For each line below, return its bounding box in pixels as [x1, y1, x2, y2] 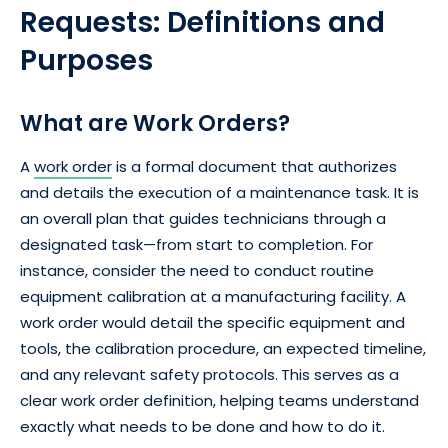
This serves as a [281, 364, 399, 386]
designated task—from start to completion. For [20, 234, 373, 256]
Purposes [20, 41, 153, 81]
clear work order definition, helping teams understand [20, 390, 419, 412]
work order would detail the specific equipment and [20, 312, 405, 334]
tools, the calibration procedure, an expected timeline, [20, 338, 426, 360]
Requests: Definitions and [20, 3, 385, 43]
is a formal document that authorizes [112, 156, 397, 178]
